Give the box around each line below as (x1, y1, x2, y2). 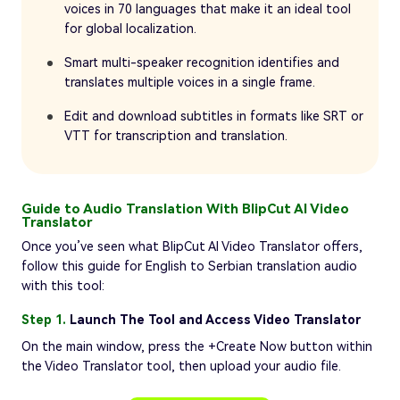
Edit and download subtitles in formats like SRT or (64, 108, 363, 123)
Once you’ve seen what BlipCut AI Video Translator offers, (21, 238, 362, 254)
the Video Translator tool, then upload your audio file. (21, 358, 341, 373)
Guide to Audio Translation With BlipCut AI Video (21, 200, 349, 217)
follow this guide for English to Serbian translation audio (21, 258, 357, 273)
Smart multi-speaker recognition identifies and (64, 54, 339, 70)
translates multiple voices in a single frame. (64, 74, 315, 89)
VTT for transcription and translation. (64, 128, 287, 143)
